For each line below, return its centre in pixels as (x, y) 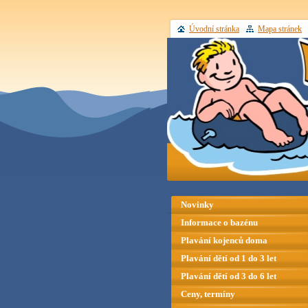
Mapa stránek (280, 29)
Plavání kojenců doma (224, 241)
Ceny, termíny (208, 294)
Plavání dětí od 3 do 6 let (229, 276)
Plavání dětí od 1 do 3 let (229, 258)
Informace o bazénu (219, 223)
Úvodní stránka (214, 29)
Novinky (197, 205)
